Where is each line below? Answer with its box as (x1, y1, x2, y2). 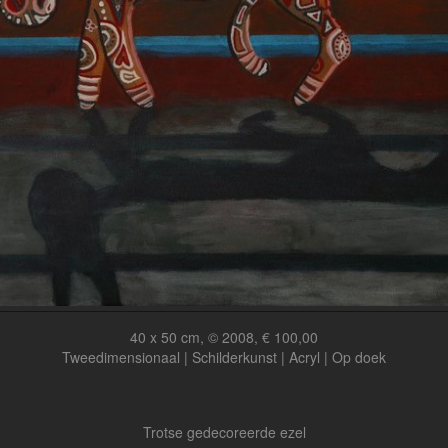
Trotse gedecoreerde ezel (142, 422, 306, 442)
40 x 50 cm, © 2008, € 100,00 (130, 327, 318, 347)
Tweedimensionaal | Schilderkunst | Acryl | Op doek (62, 347, 386, 367)
